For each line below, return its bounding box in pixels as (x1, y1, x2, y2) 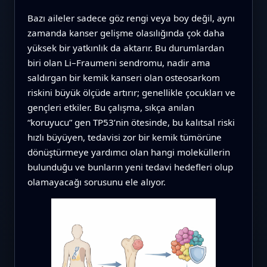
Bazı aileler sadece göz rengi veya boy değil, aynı (27, 11, 235, 24)
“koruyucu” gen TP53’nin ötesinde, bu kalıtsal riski (27, 116, 235, 128)
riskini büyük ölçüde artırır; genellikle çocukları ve (27, 86, 235, 98)
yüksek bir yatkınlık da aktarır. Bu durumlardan (27, 41, 224, 54)
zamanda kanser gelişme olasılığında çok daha (27, 26, 225, 39)
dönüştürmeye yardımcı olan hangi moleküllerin (27, 145, 230, 158)
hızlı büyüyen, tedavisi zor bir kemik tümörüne (27, 131, 222, 143)
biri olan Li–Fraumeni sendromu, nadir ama (27, 56, 210, 69)
